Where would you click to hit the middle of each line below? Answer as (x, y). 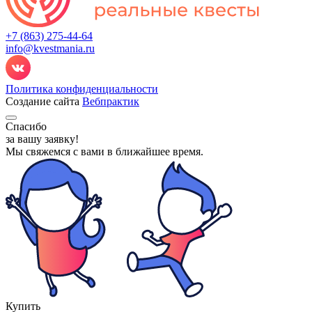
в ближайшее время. (155, 152)
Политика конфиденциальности (82, 89)
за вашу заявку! (42, 139)
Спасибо (26, 127)
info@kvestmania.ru (50, 49)
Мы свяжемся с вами (56, 152)
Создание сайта (44, 102)
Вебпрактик (111, 102)
